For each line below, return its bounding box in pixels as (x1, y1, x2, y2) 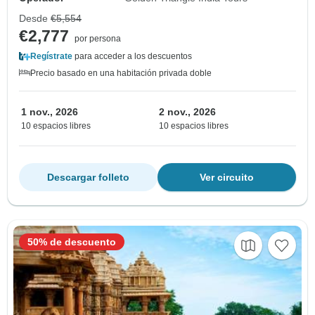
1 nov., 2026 (21, 106, 78, 118)
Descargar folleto (47, 172, 129, 184)
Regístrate (30, 51, 72, 62)
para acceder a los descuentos (72, 51, 192, 62)
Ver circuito (200, 172, 254, 184)
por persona (75, 34, 121, 44)
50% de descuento (27, 236, 116, 248)
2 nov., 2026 (159, 106, 216, 118)
